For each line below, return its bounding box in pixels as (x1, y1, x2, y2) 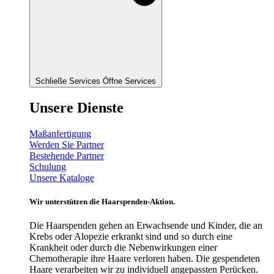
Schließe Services (35, 76, 100, 86)
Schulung (29, 161, 66, 172)
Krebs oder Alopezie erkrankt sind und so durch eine (29, 231, 232, 242)
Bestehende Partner (29, 150, 104, 161)
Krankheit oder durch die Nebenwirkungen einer (29, 242, 217, 253)
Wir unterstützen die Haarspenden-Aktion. (29, 197, 175, 207)
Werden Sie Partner (29, 139, 104, 150)
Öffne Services (103, 76, 156, 86)
